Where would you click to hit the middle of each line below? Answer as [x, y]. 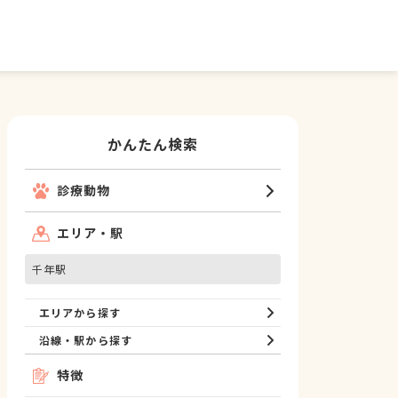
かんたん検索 [153, 144]
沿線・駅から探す [86, 340]
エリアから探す [80, 312]
